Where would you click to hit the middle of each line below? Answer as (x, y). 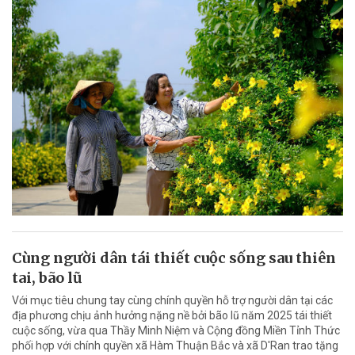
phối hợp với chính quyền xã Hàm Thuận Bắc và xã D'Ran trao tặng (175, 346)
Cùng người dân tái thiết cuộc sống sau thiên (174, 258)
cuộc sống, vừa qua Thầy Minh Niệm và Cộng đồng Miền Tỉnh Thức (176, 331)
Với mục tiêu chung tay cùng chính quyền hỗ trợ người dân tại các (172, 301)
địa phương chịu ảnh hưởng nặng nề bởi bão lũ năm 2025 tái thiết (172, 316)
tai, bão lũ (47, 278)
